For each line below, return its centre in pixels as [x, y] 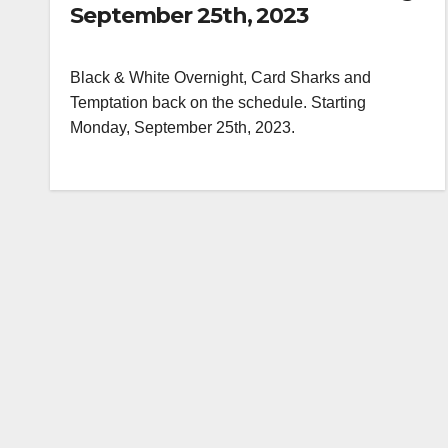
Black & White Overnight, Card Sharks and [220, 78]
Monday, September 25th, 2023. [182, 128]
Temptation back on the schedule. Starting [218, 103]
